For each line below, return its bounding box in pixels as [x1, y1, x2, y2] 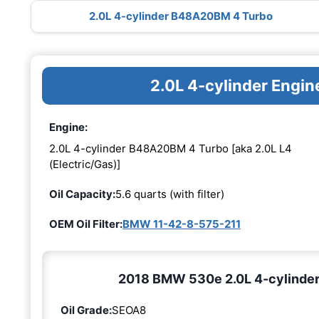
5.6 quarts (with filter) [115, 187, 224, 201]
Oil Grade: [61, 303, 112, 317]
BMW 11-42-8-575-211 [122, 216, 241, 231]
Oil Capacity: [49, 187, 115, 201]
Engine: [49, 120, 88, 135]
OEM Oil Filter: [49, 216, 122, 231]
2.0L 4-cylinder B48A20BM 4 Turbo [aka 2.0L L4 [49, 141, 292, 155]
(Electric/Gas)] [49, 157, 120, 171]
